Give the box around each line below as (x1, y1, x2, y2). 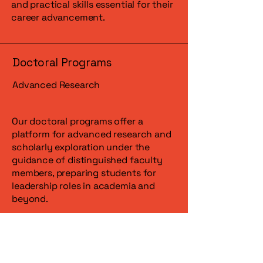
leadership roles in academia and (12, 180, 155, 192)
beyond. (12, 193, 48, 205)
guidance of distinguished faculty (12, 154, 163, 166)
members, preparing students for (12, 167, 157, 179)
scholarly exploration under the (12, 141, 150, 153)
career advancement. (11, 11, 105, 23)
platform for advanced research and (12, 128, 171, 140)
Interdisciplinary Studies (12, 228, 137, 243)
